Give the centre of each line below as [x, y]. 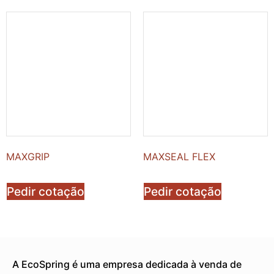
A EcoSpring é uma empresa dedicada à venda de [127, 265]
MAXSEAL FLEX [179, 157]
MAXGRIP [28, 157]
